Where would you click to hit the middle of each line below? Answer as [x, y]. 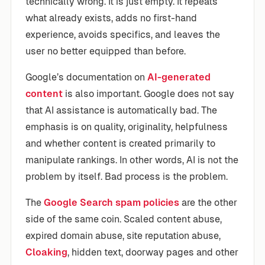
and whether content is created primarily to [120, 143]
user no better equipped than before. [106, 51]
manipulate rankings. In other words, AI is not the [132, 160]
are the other [208, 202]
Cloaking [46, 252]
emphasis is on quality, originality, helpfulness [127, 127]
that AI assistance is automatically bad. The [121, 110]
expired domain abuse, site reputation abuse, [123, 235]
